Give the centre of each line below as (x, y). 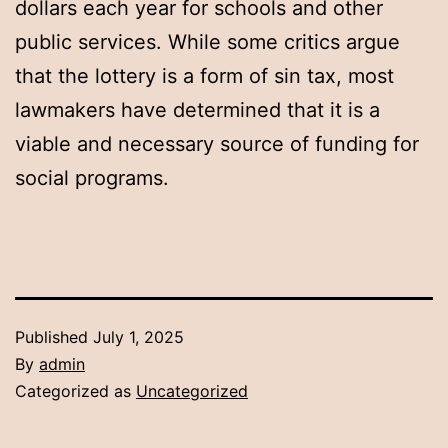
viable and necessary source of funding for (217, 144)
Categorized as (75, 391)
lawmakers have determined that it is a (197, 110)
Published (54, 337)
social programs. (92, 178)
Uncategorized (192, 391)
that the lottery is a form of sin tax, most (204, 76)
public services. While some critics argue (207, 42)
